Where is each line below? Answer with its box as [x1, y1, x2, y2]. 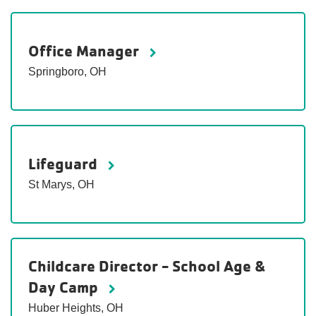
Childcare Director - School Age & [28, 256, 265, 276]
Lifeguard [28, 154, 101, 174]
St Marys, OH [28, 178, 95, 191]
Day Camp [28, 277, 102, 298]
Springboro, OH [28, 66, 107, 78]
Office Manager [28, 41, 142, 61]
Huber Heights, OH [28, 302, 123, 315]
